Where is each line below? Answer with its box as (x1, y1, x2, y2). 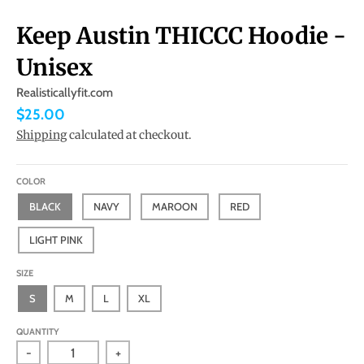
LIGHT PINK (29, 233, 83, 247)
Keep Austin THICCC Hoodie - (16, 20, 346, 50)
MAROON (152, 200, 197, 214)
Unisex (16, 52, 93, 82)
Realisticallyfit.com (16, 84, 113, 100)
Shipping (16, 128, 67, 143)
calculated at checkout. (67, 128, 192, 143)
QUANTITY (16, 326, 59, 338)
